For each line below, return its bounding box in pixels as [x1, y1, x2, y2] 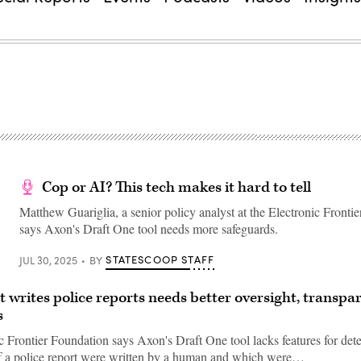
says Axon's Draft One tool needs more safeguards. [19, 220, 278, 237]
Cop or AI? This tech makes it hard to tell [42, 177, 311, 197]
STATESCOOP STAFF [106, 252, 215, 267]
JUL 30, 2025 [19, 252, 77, 268]
